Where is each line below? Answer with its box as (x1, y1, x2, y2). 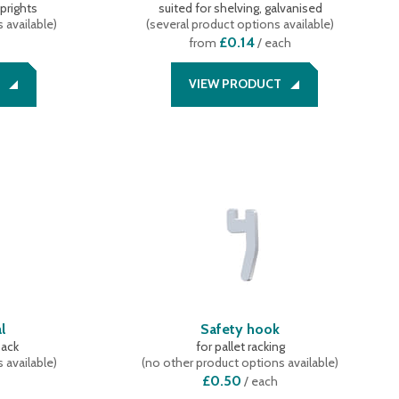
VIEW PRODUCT (189, 76, 282, 92)
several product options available (150, 16, 331, 32)
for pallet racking (195, 338, 285, 354)
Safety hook (200, 321, 281, 338)
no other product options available (145, 354, 336, 370)
